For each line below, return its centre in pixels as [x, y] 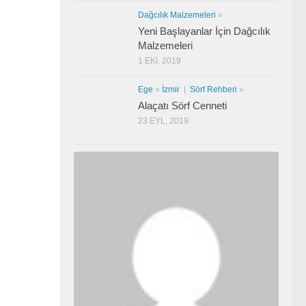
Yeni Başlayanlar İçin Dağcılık [204, 31]
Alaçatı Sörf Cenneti [182, 105]
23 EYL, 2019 [163, 121]
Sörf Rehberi [213, 89]
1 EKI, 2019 [159, 60]
